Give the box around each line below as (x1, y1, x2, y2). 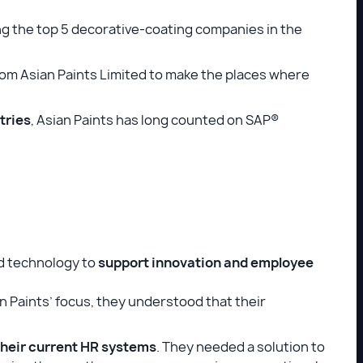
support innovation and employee (98, 254, 314, 271)
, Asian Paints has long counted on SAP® (31, 111, 279, 129)
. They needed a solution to (156, 338, 325, 356)
